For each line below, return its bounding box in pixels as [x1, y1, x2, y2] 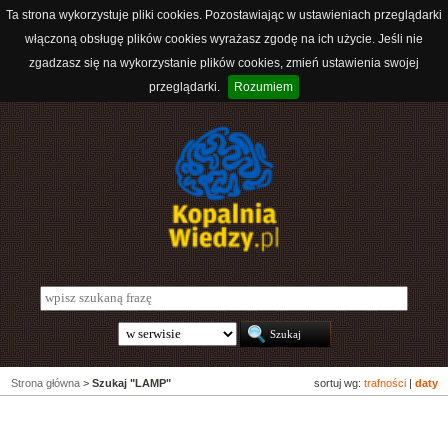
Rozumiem [234, 80, 293, 94]
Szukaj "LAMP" [92, 377, 171, 390]
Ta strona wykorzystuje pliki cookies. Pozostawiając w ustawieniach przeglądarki [6, 8, 442, 22]
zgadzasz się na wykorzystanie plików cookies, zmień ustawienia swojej [29, 56, 419, 70]
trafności [364, 377, 406, 390]
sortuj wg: [314, 377, 364, 390]
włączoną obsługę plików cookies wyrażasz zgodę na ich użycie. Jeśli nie [25, 32, 423, 46]
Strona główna [11, 377, 80, 390]
